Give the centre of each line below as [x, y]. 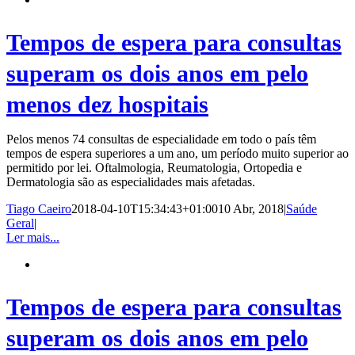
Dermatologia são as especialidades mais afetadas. [131, 181]
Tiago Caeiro [39, 208]
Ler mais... [33, 237]
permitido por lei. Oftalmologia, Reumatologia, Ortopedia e [154, 167]
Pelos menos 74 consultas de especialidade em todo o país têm [161, 139]
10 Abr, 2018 [251, 208]
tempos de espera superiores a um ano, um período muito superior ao [177, 153]
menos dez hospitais [107, 104]
